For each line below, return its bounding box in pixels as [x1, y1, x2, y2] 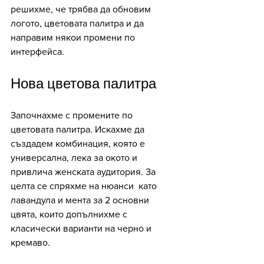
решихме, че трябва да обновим [11, 4, 153, 14]
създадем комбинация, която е [11, 138, 147, 148]
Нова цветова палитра [11, 74, 156, 93]
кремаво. [11, 237, 52, 247]
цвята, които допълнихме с [11, 209, 130, 219]
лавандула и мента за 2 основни [11, 195, 151, 205]
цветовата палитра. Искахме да [11, 124, 147, 134]
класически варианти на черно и [11, 223, 154, 233]
